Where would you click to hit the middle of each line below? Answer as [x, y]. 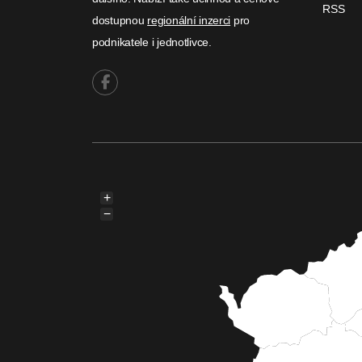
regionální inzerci [189, 20]
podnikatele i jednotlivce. [152, 42]
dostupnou [120, 20]
